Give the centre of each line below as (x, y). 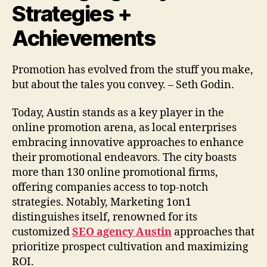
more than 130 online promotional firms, (115, 173)
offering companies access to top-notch (110, 188)
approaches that (213, 232)
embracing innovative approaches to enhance (128, 143)
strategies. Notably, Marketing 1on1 (102, 203)
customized (42, 232)
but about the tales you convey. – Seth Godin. (123, 85)
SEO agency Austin (122, 232)
